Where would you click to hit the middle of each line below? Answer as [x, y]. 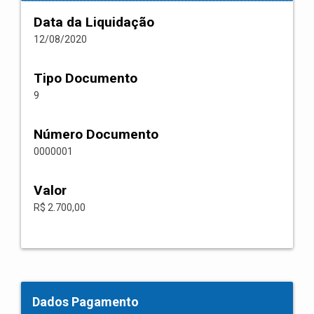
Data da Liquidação [94, 22]
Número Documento [96, 134]
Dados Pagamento [86, 302]
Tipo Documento [86, 78]
